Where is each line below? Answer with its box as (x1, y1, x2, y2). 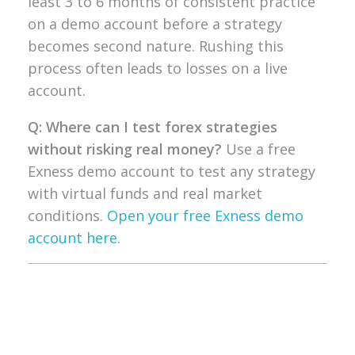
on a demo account (28, 13, 162, 33)
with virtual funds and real (28, 183, 212, 203)
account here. (28, 227, 120, 247)
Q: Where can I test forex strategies (28, 116, 277, 136)
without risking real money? (28, 139, 222, 158)
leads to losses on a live (127, 58, 288, 78)
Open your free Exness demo (107, 205, 303, 225)
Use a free (222, 139, 296, 158)
